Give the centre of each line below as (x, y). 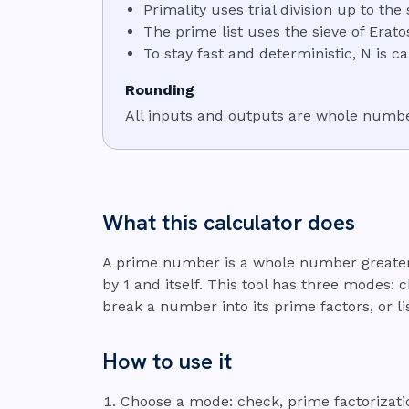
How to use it (167, 362)
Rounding (160, 90)
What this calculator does (229, 223)
